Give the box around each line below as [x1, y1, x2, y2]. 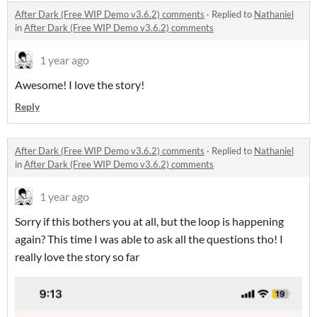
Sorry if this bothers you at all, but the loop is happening [15, 214, 284, 228]
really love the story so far [15, 250, 139, 263]
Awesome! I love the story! [15, 78, 146, 91]
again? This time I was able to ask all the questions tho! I [15, 232, 283, 246]
